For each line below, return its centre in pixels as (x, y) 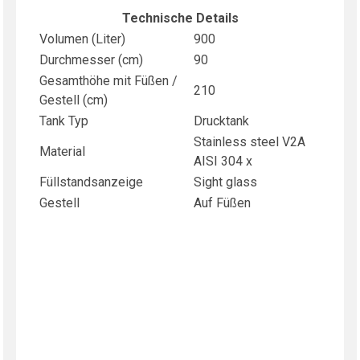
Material (62, 151)
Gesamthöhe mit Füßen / (108, 81)
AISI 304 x (223, 161)
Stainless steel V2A (250, 142)
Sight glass (225, 182)
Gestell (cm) (74, 100)
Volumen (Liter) (82, 39)
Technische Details (180, 18)
